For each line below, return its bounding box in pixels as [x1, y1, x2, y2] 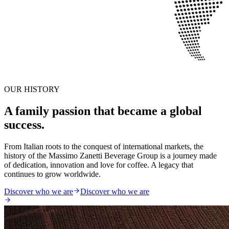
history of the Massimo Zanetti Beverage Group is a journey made [4, 151, 217, 160]
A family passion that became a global [4, 104, 202, 118]
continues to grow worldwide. [4, 169, 101, 178]
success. [4, 118, 44, 131]
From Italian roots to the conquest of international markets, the [4, 142, 203, 151]
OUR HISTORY [4, 84, 60, 94]
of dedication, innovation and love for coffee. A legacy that [4, 160, 193, 169]
